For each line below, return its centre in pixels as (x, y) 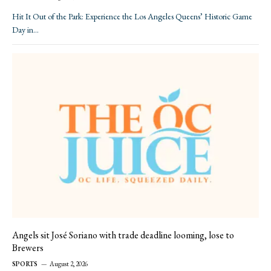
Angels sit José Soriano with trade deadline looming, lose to (123, 235)
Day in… (25, 30)
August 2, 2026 (69, 264)
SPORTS (25, 264)
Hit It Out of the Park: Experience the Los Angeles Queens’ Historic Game (132, 17)
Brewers (28, 248)
